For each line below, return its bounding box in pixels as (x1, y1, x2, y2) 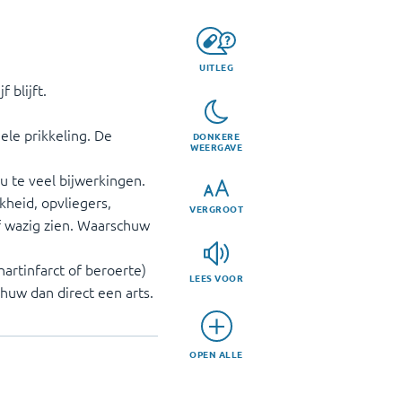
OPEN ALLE (189, 347, 243, 362)
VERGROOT (189, 202, 243, 216)
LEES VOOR (188, 271, 244, 285)
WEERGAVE (190, 140, 242, 154)
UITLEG (199, 59, 233, 74)
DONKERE (192, 129, 240, 144)
